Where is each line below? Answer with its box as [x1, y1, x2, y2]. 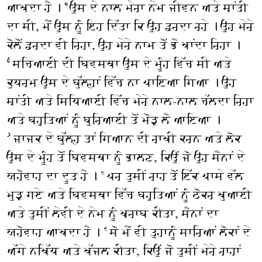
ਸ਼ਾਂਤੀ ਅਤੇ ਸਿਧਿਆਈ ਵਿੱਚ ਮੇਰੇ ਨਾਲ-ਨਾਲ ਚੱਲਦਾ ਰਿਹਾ [6, 93, 254, 109]
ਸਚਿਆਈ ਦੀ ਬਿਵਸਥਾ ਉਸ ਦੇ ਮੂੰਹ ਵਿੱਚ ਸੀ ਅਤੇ [12, 56, 232, 71]
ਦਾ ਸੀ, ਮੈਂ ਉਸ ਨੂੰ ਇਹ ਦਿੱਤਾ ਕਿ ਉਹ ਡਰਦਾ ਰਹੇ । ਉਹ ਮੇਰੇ [6, 18, 254, 34]
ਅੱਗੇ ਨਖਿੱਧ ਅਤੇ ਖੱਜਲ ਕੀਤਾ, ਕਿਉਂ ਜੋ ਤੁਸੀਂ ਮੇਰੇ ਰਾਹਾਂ [6, 243, 241, 258]
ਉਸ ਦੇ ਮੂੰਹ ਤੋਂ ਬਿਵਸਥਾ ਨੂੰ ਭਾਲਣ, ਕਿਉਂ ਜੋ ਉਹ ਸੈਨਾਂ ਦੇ [6, 149, 245, 165]
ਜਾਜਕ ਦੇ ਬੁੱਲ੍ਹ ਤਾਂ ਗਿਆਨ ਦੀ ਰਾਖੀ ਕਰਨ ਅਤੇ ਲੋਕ [13, 130, 242, 146]
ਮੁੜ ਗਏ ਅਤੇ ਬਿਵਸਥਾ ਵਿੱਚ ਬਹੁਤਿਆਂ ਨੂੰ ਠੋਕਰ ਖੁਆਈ [6, 187, 252, 202]
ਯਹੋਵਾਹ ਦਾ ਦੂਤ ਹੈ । [6, 168, 101, 184]
